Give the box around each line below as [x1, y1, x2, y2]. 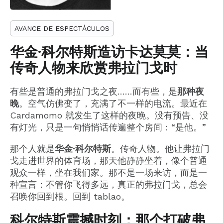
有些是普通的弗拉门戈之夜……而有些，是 [10, 86, 177, 97]
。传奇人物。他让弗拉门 [111, 143, 210, 154]
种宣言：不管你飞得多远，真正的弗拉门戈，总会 [10, 179, 207, 190]
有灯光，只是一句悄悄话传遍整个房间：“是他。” [10, 122, 206, 133]
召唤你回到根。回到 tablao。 [10, 191, 130, 202]
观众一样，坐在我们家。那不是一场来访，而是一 [10, 167, 207, 178]
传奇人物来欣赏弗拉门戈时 [10, 60, 177, 76]
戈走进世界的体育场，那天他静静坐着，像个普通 [10, 155, 207, 166]
